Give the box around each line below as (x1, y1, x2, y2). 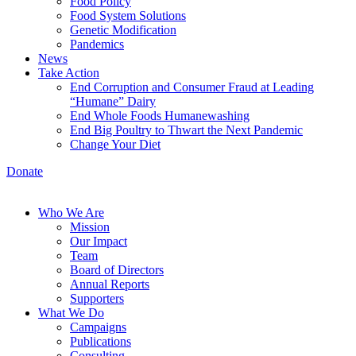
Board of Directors (70, 263, 164, 277)
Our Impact (70, 234, 127, 248)
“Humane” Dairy (70, 95, 156, 108)
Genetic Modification (70, 23, 176, 37)
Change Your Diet (70, 137, 161, 151)
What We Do (38, 306, 104, 319)
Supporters (70, 292, 124, 305)
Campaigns (70, 320, 126, 334)
